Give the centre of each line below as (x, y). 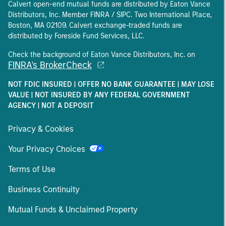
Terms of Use (32, 169)
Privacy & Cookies (41, 129)
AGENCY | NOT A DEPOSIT (51, 105)
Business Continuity (44, 189)
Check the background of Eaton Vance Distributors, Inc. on (102, 54)
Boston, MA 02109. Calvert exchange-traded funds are (95, 25)
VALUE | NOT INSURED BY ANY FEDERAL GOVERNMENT (99, 95)
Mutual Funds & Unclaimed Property (73, 209)
